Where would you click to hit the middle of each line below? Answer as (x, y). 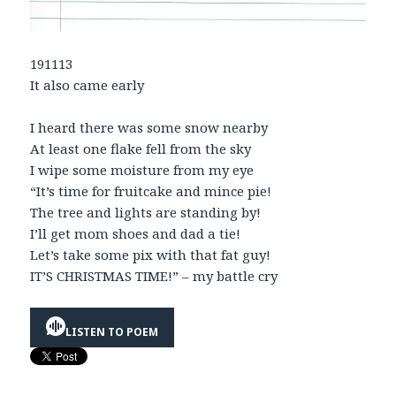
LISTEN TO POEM (112, 331)
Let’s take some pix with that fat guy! (151, 255)
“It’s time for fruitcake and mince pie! (151, 191)
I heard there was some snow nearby (149, 128)
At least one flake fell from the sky (141, 149)
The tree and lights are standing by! (146, 213)
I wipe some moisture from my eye (142, 170)
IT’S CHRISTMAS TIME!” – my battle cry (154, 276)
